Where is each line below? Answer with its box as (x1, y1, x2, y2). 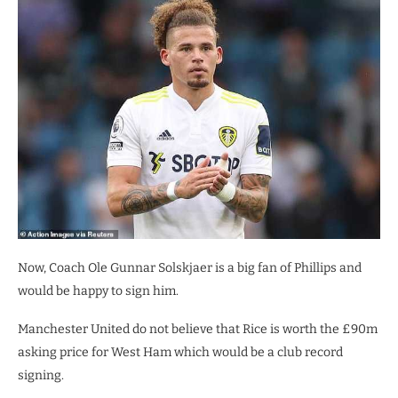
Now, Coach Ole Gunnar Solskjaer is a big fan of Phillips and (18, 259, 362, 275)
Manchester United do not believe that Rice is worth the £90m (18, 321, 378, 337)
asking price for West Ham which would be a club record (18, 344, 343, 360)
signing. (18, 367, 64, 383)
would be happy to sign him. (18, 283, 179, 298)
